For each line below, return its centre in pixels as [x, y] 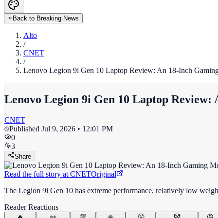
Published [25, 128]
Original [104, 174]
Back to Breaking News [46, 18]
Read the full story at [36, 174]
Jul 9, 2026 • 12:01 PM [77, 128]
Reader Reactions [31, 207]
